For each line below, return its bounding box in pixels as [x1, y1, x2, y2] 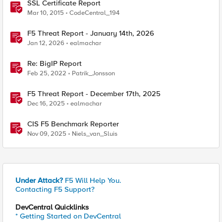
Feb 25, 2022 [27, 69, 66, 77]
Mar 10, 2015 [27, 9, 64, 17]
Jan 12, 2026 [27, 39, 64, 47]
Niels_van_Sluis [72, 130, 117, 138]
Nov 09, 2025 [27, 130, 66, 138]
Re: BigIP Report [27, 59, 82, 68]
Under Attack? [15, 176, 63, 185]
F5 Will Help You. [63, 176, 121, 185]
